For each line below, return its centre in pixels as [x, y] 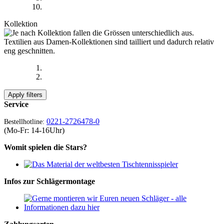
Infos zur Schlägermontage [49, 181]
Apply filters [25, 94]
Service [16, 104]
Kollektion [21, 23]
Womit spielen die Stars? [45, 147]
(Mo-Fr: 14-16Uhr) [34, 130]
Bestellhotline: [24, 121]
